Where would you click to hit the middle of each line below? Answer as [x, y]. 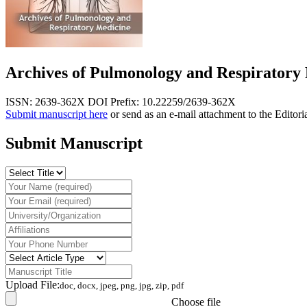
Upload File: [33, 284]
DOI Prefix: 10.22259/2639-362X [162, 101]
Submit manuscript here [57, 114]
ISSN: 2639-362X [45, 101]
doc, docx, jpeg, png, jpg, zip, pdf [122, 285]
